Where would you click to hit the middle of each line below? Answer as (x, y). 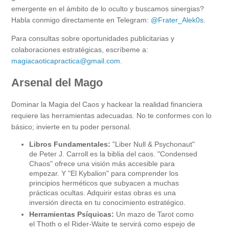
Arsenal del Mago (57, 83)
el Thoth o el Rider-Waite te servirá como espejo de (112, 224)
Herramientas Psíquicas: (72, 214)
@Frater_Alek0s (177, 20)
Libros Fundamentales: (70, 144)
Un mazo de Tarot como (154, 214)
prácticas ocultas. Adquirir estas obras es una (102, 193)
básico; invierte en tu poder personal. (71, 127)
